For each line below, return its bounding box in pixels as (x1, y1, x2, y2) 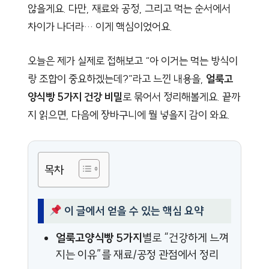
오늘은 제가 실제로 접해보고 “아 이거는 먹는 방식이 (28, 53, 238, 68)
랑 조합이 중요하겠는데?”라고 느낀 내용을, (28, 71, 206, 86)
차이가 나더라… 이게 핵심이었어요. (28, 19, 172, 34)
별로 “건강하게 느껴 (142, 231, 229, 246)
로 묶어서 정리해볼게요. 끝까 (122, 89, 240, 104)
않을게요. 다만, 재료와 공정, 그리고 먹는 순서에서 (28, 1, 231, 16)
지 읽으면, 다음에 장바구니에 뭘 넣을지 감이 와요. (28, 107, 230, 122)
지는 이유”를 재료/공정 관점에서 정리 (55, 247, 219, 262)
